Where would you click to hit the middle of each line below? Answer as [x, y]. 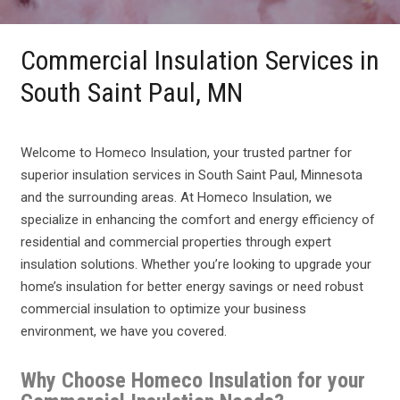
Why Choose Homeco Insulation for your [192, 381]
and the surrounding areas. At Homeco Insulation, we [176, 198]
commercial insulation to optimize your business [163, 309]
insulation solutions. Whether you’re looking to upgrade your [196, 265]
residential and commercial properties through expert [175, 242]
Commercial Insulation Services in [200, 60]
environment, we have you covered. [123, 332]
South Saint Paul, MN [131, 92]
